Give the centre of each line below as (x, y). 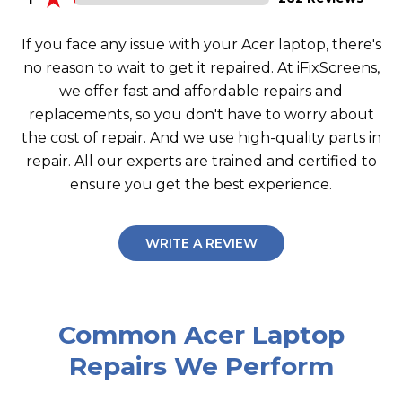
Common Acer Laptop (201, 335)
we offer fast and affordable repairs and (201, 91)
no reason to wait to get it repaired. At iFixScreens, (201, 68)
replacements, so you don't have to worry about (201, 114)
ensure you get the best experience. (201, 184)
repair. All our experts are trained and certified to (201, 161)
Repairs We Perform (201, 366)
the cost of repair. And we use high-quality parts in (201, 138)
